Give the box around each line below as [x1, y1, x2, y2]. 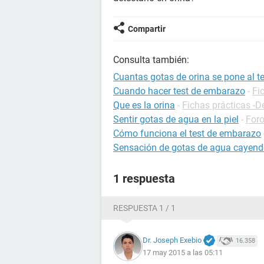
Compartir [128, 24, 166, 34]
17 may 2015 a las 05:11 [143, 248, 223, 258]
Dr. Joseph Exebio [143, 235, 202, 245]
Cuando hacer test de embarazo [113, 85, 245, 97]
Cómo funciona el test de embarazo [113, 128, 261, 139]
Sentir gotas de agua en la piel [113, 114, 239, 125]
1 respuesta [113, 171, 175, 186]
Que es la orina [113, 100, 175, 111]
